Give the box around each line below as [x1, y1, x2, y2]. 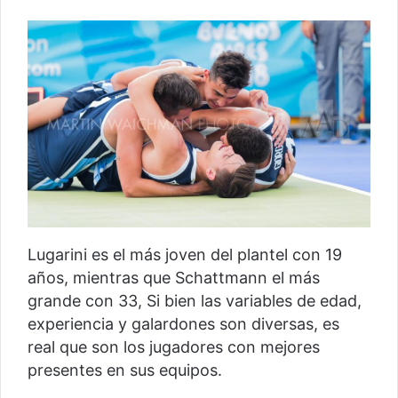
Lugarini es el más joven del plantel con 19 [28, 244, 342, 264]
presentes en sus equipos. [28, 360, 222, 379]
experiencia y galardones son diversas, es [28, 314, 339, 333]
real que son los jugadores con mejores [28, 337, 320, 356]
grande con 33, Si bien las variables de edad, [28, 291, 362, 310]
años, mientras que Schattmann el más [28, 267, 320, 287]
